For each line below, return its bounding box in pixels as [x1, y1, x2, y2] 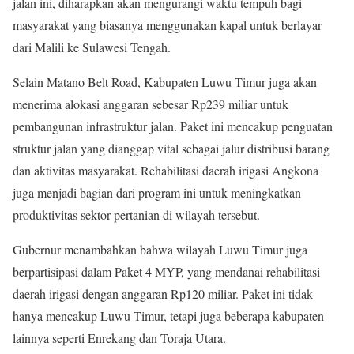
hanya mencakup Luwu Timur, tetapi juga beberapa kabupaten [13, 307, 324, 325]
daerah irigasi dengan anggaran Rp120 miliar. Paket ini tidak [13, 285, 313, 303]
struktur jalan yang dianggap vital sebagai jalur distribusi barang [13, 140, 330, 157]
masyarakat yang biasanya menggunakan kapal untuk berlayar [13, 17, 322, 34]
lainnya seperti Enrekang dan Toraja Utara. [13, 330, 226, 347]
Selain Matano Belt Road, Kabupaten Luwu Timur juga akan [13, 73, 317, 91]
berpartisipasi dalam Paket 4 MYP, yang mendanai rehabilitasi [13, 263, 320, 281]
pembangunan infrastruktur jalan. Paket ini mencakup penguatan [13, 118, 333, 135]
